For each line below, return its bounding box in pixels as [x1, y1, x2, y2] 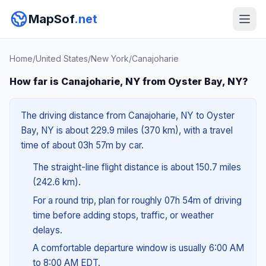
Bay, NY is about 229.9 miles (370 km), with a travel [21, 125, 233, 136]
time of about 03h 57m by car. [21, 140, 144, 151]
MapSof [28, 12, 74, 26]
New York [91, 53, 129, 64]
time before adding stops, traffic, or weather [32, 209, 214, 221]
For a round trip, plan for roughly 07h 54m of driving [32, 194, 242, 206]
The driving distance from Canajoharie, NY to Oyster [21, 110, 235, 121]
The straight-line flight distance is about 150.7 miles [32, 161, 241, 173]
